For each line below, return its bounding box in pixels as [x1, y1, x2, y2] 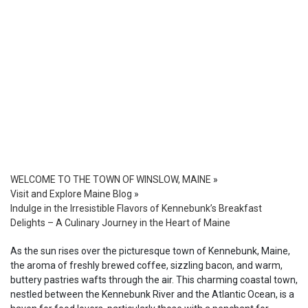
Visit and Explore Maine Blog [10, 188, 132, 199]
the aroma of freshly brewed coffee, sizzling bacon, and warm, [10, 260, 283, 271]
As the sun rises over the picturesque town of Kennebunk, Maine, [10, 245, 290, 256]
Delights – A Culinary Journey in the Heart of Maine [10, 217, 230, 228]
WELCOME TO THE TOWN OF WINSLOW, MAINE [10, 174, 211, 185]
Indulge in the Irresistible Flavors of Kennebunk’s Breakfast [10, 203, 262, 214]
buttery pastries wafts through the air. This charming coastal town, [10, 274, 298, 285]
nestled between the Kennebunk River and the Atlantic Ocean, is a [10, 289, 294, 300]
